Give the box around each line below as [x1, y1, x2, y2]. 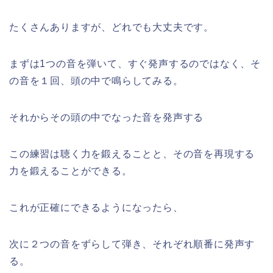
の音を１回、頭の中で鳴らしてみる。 [9, 75, 183, 86]
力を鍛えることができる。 [9, 165, 132, 176]
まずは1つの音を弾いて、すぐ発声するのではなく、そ [9, 58, 261, 69]
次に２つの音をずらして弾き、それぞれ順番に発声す [9, 238, 255, 249]
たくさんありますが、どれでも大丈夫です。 [9, 21, 214, 32]
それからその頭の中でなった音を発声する [9, 112, 204, 122]
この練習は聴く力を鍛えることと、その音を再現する [9, 148, 255, 159]
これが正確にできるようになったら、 [9, 202, 183, 213]
